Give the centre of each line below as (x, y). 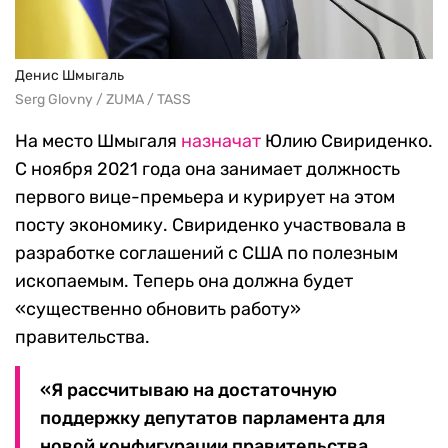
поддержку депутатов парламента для (212, 418)
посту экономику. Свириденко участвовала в (210, 225)
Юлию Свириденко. (347, 141)
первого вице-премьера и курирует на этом (205, 197)
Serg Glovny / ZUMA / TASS (103, 100)
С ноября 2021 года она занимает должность (207, 169)
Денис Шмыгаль (69, 76)
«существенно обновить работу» (158, 309)
